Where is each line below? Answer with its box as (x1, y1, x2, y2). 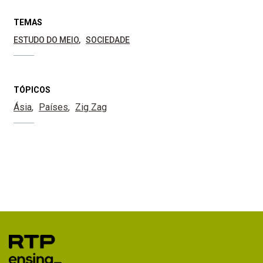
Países (39, 102, 68, 113)
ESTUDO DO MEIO (14, 35, 79, 45)
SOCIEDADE (86, 35, 130, 45)
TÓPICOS (14, 85, 50, 95)
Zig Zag (75, 102, 107, 113)
